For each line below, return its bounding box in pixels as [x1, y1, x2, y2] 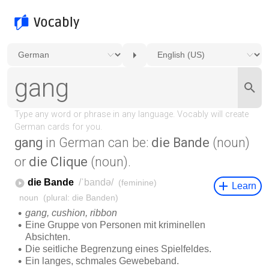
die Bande [151, 135, 210, 150]
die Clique [29, 154, 88, 169]
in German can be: [43, 135, 151, 150]
